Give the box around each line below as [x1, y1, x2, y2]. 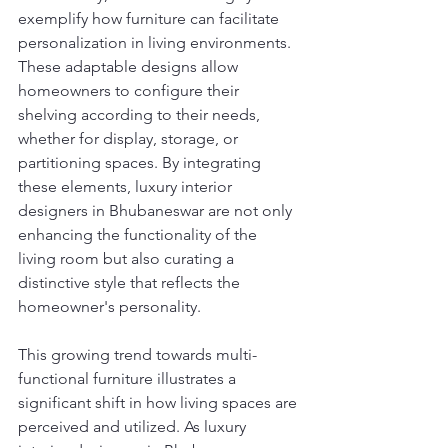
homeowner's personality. [18, 297, 201, 317]
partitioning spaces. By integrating [18, 153, 265, 173]
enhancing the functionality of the [18, 225, 261, 245]
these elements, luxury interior [18, 177, 236, 197]
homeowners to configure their [18, 81, 243, 101]
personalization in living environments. [18, 33, 295, 53]
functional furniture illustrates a [18, 369, 240, 389]
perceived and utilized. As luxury [18, 417, 250, 437]
